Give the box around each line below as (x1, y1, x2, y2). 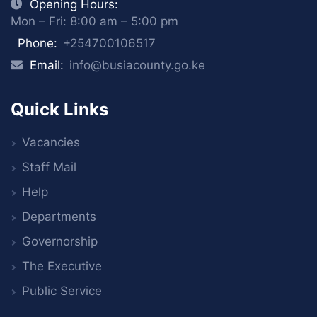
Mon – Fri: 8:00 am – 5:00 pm (11, 13, 178, 28)
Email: (30, 57, 64, 72)
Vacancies (22, 134, 80, 149)
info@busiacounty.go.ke (69, 57, 205, 72)
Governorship (22, 234, 98, 248)
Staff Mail (22, 159, 76, 174)
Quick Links (11, 98, 108, 120)
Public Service (22, 283, 102, 298)
